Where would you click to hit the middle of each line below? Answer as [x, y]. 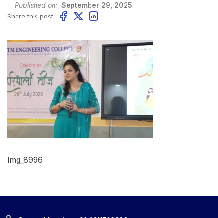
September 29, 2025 [96, 5]
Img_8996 [25, 160]
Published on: [36, 5]
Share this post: [31, 16]
